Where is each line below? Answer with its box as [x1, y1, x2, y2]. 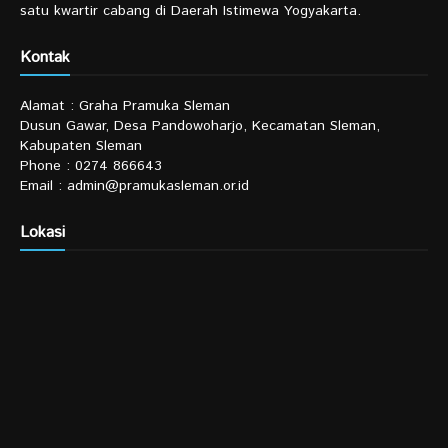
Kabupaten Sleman [20, 136, 142, 157]
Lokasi [20, 221, 65, 245]
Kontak [20, 46, 70, 70]
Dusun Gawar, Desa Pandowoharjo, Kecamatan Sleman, [20, 116, 380, 137]
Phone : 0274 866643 [20, 156, 162, 177]
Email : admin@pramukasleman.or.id [20, 176, 249, 197]
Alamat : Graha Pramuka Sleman [20, 96, 230, 117]
